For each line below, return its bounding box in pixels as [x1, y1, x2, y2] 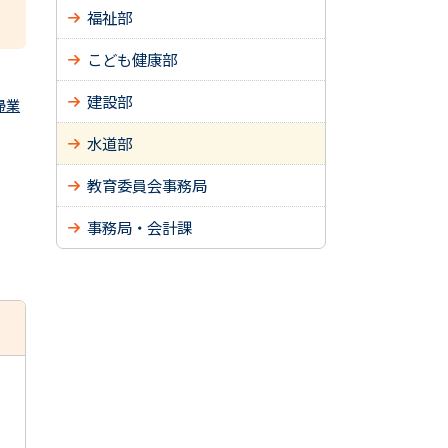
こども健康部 [87, 48, 177, 70]
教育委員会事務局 [87, 174, 207, 196]
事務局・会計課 [87, 216, 192, 238]
